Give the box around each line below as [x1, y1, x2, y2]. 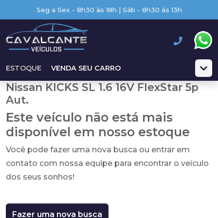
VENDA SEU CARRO [51, 64, 121, 73]
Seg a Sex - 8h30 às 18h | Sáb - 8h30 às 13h [36, 6, 182, 14]
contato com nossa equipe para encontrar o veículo [6, 159, 209, 168]
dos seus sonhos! [6, 172, 74, 182]
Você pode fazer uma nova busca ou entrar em [6, 145, 190, 154]
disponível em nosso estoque [6, 125, 190, 139]
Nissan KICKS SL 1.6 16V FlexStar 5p [6, 81, 199, 93]
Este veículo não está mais [6, 110, 173, 125]
